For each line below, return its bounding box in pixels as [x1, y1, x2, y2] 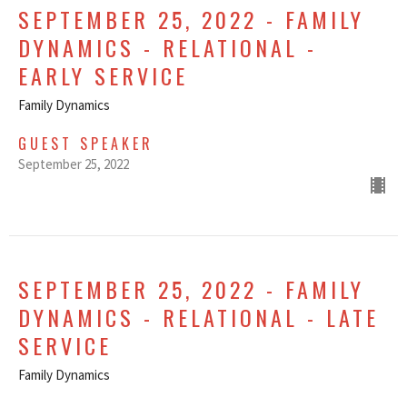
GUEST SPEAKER [18, 133, 154, 155]
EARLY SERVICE [18, 59, 188, 93]
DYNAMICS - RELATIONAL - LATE [18, 301, 379, 334]
